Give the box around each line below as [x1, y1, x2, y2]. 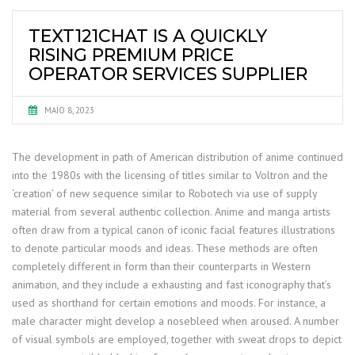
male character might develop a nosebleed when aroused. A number [12, 314, 339, 328]
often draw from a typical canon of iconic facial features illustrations [12, 223, 335, 237]
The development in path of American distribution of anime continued [12, 150, 343, 164]
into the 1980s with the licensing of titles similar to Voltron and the [12, 168, 328, 182]
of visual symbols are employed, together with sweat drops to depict [12, 332, 342, 346]
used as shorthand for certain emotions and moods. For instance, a [12, 296, 326, 310]
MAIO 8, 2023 [44, 105, 94, 116]
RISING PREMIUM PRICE [29, 44, 234, 66]
